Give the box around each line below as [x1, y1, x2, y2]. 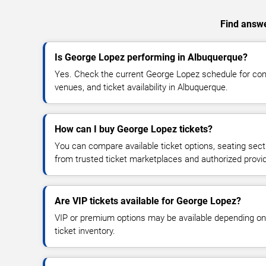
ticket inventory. [55, 225, 115, 236]
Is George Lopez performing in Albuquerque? [55, 51, 248, 63]
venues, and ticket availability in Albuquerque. [55, 81, 228, 93]
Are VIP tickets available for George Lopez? [55, 195, 241, 207]
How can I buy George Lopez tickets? [55, 123, 213, 135]
